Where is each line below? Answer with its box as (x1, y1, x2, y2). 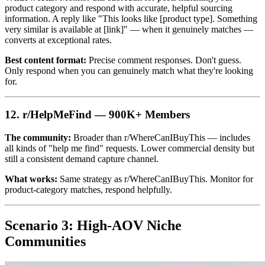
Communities (5, 234, 86, 250)
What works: (5, 174, 57, 185)
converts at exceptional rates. (5, 34, 112, 45)
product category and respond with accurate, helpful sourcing (5, 2, 232, 13)
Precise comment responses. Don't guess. (86, 54, 241, 65)
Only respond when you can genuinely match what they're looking (5, 65, 253, 76)
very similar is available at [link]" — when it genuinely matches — (5, 24, 253, 34)
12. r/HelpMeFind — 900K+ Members (5, 108, 190, 121)
